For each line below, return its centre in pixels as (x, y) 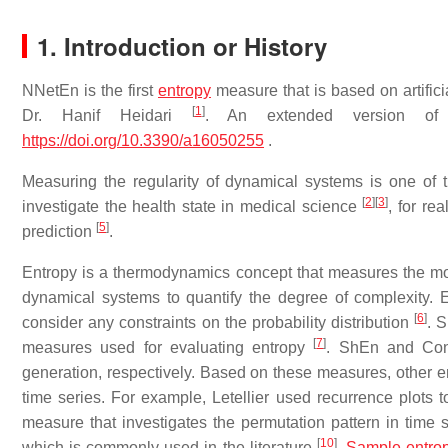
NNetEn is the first (90, 90)
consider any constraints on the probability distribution (218, 322)
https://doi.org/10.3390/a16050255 (143, 140)
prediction (59, 231)
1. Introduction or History (182, 46)
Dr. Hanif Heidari (107, 115)
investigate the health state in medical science (192, 206)
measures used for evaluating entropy (168, 347)
